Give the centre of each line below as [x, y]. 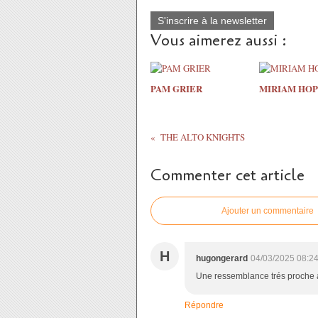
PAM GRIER [176, 88]
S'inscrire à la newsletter [212, 20]
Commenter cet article [227, 175]
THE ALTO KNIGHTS [202, 137]
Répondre [204, 305]
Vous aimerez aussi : [219, 40]
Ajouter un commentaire [268, 210]
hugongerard [222, 258]
